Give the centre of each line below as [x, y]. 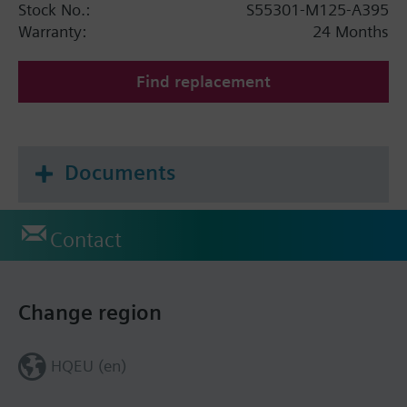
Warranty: [52, 31]
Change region [90, 312]
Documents [120, 172]
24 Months [351, 31]
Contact [86, 239]
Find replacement [203, 81]
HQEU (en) [88, 365]
